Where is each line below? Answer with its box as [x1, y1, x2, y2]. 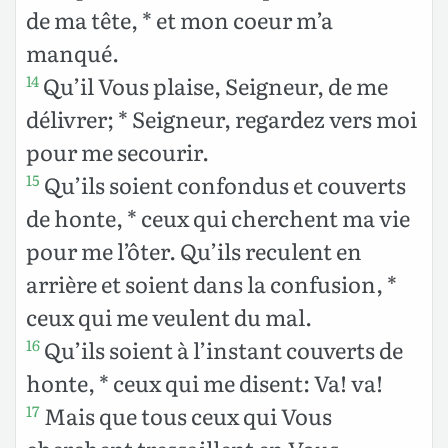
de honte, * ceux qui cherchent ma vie [26, 200, 410, 234]
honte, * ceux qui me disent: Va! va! [26, 365, 383, 399]
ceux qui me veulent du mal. [26, 299, 312, 333]
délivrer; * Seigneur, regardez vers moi [26, 101, 417, 135]
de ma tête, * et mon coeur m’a [26, 2, 333, 36]
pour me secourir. [26, 134, 209, 168]
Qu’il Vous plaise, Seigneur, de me [39, 68, 388, 102]
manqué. [26, 35, 119, 69]
